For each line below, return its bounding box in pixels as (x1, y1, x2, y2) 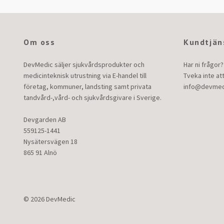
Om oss (23, 36, 55, 47)
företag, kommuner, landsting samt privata (23, 81, 151, 91)
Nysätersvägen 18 (23, 136, 77, 146)
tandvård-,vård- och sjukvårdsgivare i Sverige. (23, 92, 161, 102)
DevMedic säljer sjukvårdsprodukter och (23, 59, 144, 69)
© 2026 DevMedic (23, 194, 75, 203)
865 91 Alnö (23, 147, 57, 157)
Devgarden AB (23, 114, 66, 124)
